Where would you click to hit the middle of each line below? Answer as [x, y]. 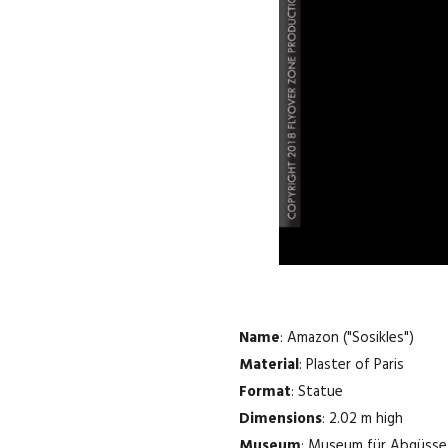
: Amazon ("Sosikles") [347, 337]
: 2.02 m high [362, 418]
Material [269, 364]
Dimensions [280, 418]
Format [265, 391]
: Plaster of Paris [351, 364]
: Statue [317, 391]
